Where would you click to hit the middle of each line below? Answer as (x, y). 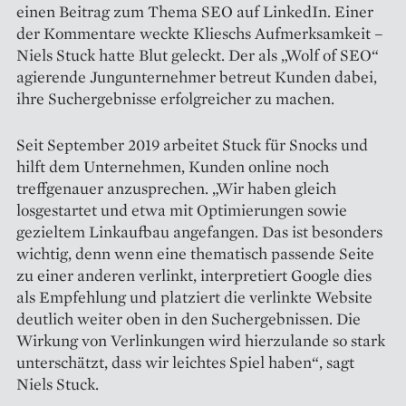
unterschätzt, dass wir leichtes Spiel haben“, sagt (185, 362)
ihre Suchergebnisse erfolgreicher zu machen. (175, 98)
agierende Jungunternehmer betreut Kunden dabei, (197, 76)
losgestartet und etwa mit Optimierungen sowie (182, 209)
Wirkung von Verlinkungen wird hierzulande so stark (201, 340)
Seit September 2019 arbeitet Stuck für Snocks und (192, 144)
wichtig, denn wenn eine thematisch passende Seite (195, 253)
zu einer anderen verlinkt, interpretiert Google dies (194, 275)
